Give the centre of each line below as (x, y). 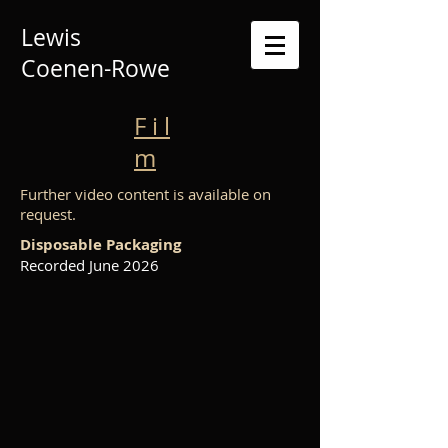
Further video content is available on (145, 194)
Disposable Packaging (100, 244)
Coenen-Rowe (95, 68)
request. (48, 214)
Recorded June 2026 (89, 265)
